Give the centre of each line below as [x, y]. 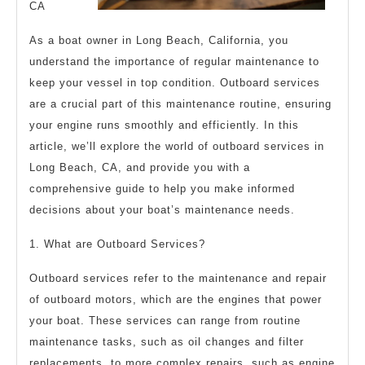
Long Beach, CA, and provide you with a [140, 167]
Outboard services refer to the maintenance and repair [178, 278]
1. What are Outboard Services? [117, 244]
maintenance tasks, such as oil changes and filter [167, 341]
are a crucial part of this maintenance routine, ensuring [180, 103]
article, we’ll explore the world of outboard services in [177, 146]
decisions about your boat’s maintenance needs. [162, 209]
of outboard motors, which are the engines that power [176, 299]
